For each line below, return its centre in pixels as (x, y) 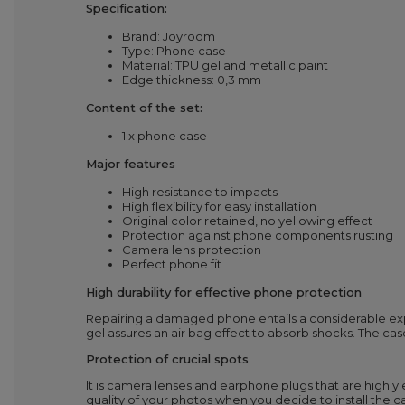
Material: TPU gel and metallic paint (225, 65)
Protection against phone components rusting (258, 235)
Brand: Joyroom (169, 36)
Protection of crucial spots (167, 358)
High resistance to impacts (200, 191)
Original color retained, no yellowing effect (247, 220)
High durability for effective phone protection (224, 292)
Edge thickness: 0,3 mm (192, 79)
